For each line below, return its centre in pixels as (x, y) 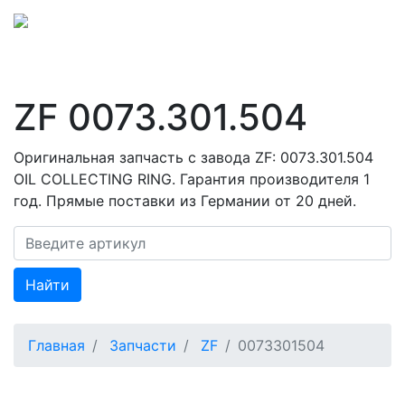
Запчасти (143, 345)
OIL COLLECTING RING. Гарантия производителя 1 (192, 179)
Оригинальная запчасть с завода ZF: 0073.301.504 (193, 157)
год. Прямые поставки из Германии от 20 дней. (185, 200)
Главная (57, 345)
